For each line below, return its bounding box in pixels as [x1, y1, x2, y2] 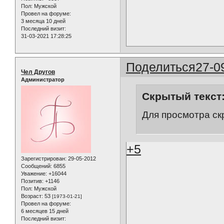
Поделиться [126, 60, 196, 74]
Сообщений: [21, 163, 52, 169]
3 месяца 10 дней [21, 18, 65, 24]
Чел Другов [21, 68, 55, 75]
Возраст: [21, 193, 43, 199]
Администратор [21, 76, 64, 82]
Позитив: [21, 178, 43, 184]
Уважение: [21, 170, 47, 177]
